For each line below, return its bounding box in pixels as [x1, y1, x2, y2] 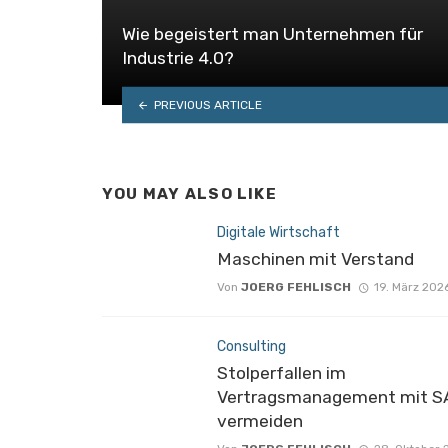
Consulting [217, 337, 286, 355]
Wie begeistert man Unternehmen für [122, 24, 423, 45]
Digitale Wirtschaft [217, 223, 340, 241]
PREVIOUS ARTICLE [153, 97, 262, 112]
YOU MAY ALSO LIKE [102, 185, 277, 204]
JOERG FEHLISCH [241, 279, 351, 294]
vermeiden [217, 411, 303, 432]
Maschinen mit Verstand [217, 248, 414, 269]
